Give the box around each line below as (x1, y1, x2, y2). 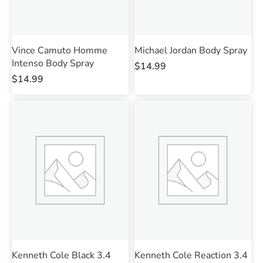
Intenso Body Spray (12, 56, 94, 70)
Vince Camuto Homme (12, 43, 107, 57)
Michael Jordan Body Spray (134, 43, 247, 57)
